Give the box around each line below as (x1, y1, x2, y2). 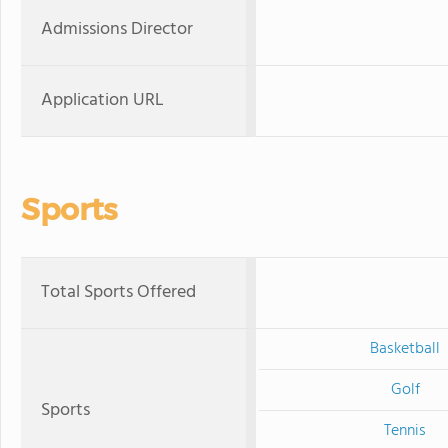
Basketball (370, 336, 440, 362)
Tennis (384, 418, 426, 444)
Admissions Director (41, 15, 193, 44)
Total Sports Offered (41, 278, 196, 307)
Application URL (41, 86, 164, 115)
